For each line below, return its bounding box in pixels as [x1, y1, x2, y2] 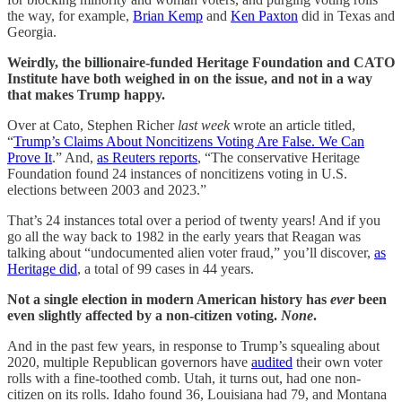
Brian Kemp [133, 7, 203, 23]
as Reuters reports [97, 149, 197, 165]
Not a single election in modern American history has [7, 291, 330, 307]
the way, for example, [7, 7, 133, 23]
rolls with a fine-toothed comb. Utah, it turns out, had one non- [7, 370, 361, 386]
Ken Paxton [231, 7, 298, 23]
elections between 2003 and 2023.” [7, 181, 206, 197]
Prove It [7, 149, 52, 165]
